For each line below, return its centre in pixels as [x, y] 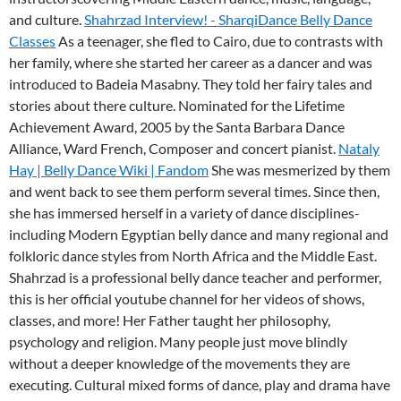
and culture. [47, 20]
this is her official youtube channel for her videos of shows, [187, 299]
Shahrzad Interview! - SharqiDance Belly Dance [228, 20]
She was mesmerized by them [299, 170]
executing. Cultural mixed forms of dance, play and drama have [200, 385]
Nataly [359, 149]
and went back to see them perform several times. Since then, [194, 192]
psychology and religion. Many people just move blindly [178, 342]
